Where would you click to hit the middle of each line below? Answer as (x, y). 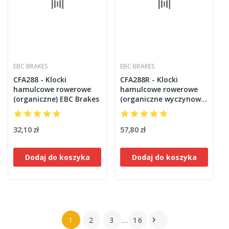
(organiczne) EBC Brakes (56, 99)
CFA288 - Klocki (40, 79)
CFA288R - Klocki (149, 79)
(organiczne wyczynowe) (164, 99)
